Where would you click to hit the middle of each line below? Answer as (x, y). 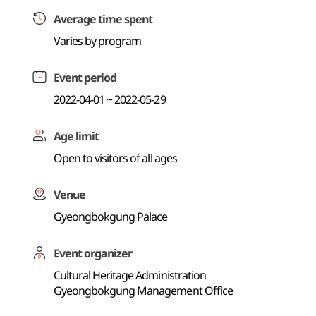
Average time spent (103, 19)
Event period (85, 78)
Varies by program (97, 41)
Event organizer (93, 253)
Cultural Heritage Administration (129, 275)
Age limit (76, 136)
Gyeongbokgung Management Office (143, 291)
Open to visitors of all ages (115, 158)
